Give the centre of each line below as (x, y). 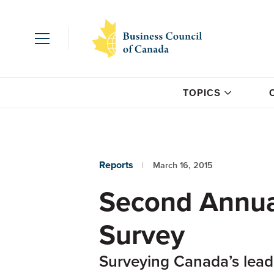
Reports (116, 165)
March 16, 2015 (183, 165)
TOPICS (202, 93)
